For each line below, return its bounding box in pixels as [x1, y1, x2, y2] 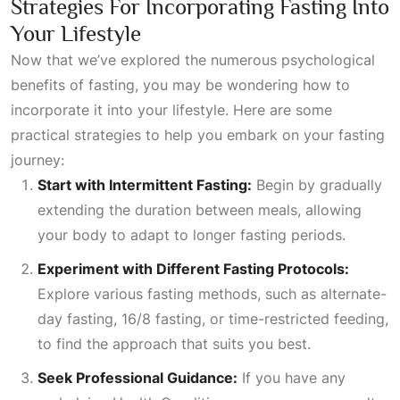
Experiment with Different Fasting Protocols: [37, 260, 349, 278]
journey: [11, 151, 64, 169]
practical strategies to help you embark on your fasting [11, 126, 385, 144]
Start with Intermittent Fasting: [37, 176, 252, 194]
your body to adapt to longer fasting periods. [37, 226, 346, 244]
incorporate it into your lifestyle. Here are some [11, 101, 332, 119]
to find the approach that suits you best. [37, 335, 311, 353]
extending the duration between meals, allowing [37, 201, 362, 219]
